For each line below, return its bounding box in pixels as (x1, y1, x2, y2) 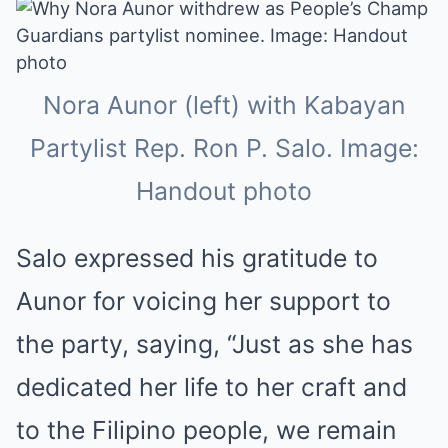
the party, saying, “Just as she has (16, 329, 413, 360)
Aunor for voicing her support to (16, 286, 391, 317)
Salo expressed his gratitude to (16, 243, 378, 274)
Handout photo (136, 176, 312, 207)
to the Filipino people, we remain (16, 415, 397, 446)
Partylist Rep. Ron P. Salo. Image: (29, 133, 419, 164)
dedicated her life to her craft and (16, 372, 407, 403)
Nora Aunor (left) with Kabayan (42, 90, 406, 121)
